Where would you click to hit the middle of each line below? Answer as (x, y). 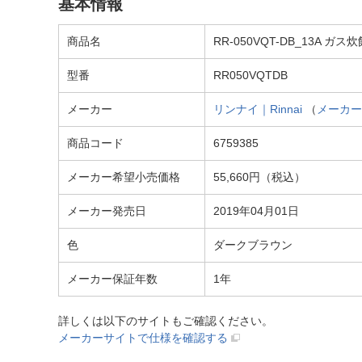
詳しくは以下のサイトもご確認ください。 (166, 321)
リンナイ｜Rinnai (258, 109)
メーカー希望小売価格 (124, 177)
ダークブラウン (253, 245)
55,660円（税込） (259, 177)
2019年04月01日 (256, 211)
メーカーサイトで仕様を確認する (143, 338)
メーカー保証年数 (112, 279)
